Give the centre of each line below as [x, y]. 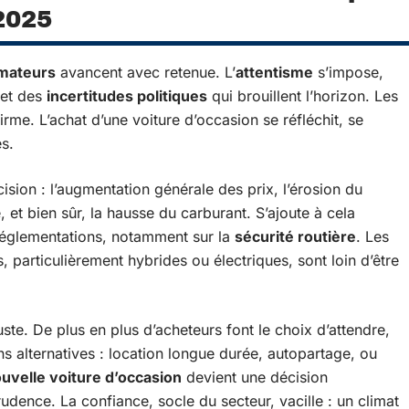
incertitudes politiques [127, 96]
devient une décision [255, 377]
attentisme [274, 72]
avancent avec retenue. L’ [146, 72]
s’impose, [348, 72]
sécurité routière [295, 236]
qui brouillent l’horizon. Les [303, 96]
